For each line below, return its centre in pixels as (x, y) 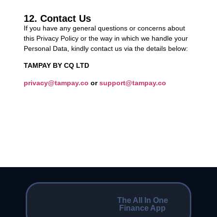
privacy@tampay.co (56, 83)
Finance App (143, 208)
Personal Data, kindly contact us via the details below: (106, 48)
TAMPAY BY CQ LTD (56, 66)
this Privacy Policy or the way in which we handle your (106, 38)
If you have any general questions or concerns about (104, 28)
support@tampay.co (132, 83)
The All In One (142, 201)
